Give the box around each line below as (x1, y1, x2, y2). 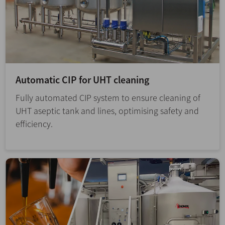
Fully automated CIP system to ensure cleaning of (16, 92, 200, 104)
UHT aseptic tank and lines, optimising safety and (16, 105, 199, 117)
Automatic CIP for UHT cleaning (16, 73, 149, 86)
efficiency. (16, 118, 53, 130)
